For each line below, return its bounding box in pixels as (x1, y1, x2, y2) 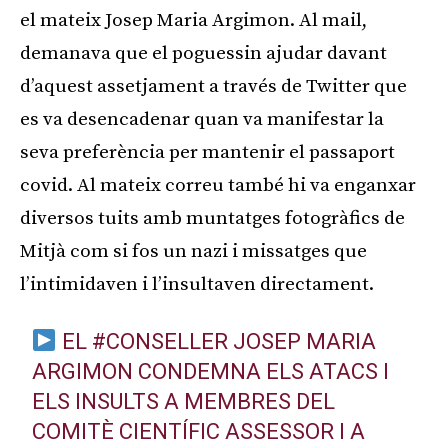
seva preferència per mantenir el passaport (20, 140, 395, 164)
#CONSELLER (92, 328, 228, 354)
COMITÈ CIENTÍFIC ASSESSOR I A (31, 418, 365, 444)
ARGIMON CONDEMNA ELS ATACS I (31, 358, 389, 384)
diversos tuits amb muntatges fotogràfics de (20, 206, 405, 230)
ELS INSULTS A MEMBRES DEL (31, 388, 335, 414)
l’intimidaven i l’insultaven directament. (20, 272, 374, 296)
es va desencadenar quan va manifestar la (20, 107, 384, 131)
